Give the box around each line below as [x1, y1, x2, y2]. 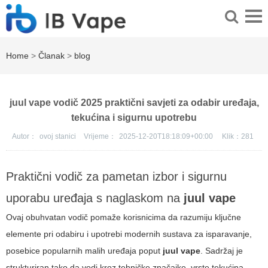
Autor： [11, 132, 36, 141]
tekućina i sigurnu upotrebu [71, 112, 197, 123]
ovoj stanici [39, 132, 78, 141]
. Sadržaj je [200, 246, 243, 256]
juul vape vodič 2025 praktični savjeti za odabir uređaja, [9, 98, 259, 108]
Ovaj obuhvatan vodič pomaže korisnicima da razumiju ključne [6, 212, 241, 223]
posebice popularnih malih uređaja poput [6, 246, 163, 256]
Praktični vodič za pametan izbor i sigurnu [6, 170, 227, 184]
